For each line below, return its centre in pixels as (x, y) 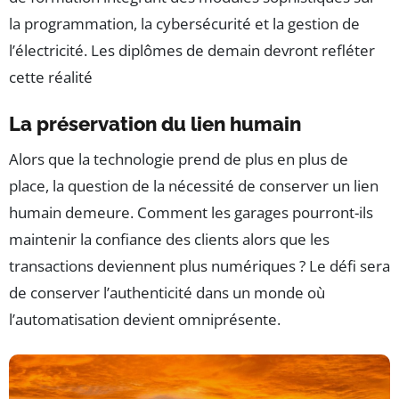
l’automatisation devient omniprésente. (145, 320)
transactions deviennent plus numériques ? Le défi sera (199, 266)
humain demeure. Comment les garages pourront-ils (191, 213)
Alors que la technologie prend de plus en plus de (179, 159)
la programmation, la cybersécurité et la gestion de (184, 24)
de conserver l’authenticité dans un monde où (167, 293)
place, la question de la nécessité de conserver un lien (194, 186)
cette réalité (51, 77)
